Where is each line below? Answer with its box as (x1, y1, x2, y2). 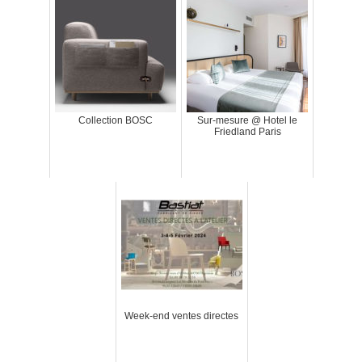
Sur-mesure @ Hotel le (197, 115, 297, 127)
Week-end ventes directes (124, 310, 238, 322)
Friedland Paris (213, 126, 281, 138)
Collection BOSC (78, 115, 153, 127)
